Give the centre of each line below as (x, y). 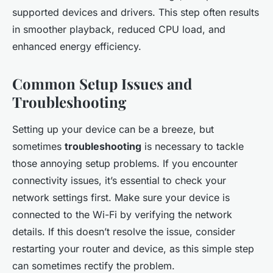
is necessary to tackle (193, 147)
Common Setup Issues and (102, 84)
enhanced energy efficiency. (77, 47)
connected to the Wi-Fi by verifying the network (122, 215)
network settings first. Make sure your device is (121, 198)
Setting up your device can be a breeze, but (113, 129)
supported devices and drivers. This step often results (136, 12)
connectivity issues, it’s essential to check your (119, 181)
